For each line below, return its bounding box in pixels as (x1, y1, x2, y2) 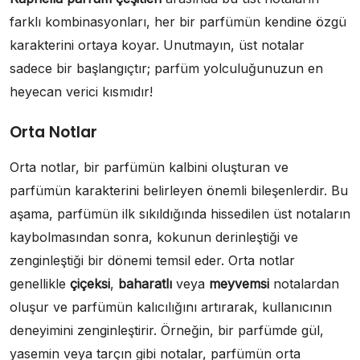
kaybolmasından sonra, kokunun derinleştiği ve (10, 229, 298, 246)
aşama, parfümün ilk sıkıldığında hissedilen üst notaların (10, 206, 350, 223)
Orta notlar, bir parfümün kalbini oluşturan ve (10, 159, 288, 176)
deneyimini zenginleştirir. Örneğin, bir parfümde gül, (10, 322, 324, 339)
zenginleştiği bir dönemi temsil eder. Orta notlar (10, 252, 295, 269)
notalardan (269, 276, 339, 292)
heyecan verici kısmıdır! (10, 84, 153, 100)
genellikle (10, 276, 70, 292)
